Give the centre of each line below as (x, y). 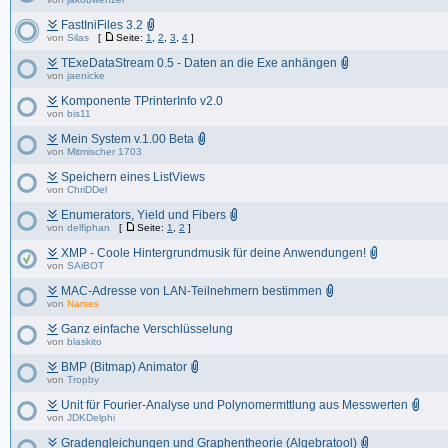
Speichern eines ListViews (133, 177)
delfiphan (88, 227)
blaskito (84, 341)
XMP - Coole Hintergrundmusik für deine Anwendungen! (213, 253)
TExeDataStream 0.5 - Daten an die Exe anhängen (199, 63)
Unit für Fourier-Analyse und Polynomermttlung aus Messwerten (234, 405)
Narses (83, 303)
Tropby (83, 379)
